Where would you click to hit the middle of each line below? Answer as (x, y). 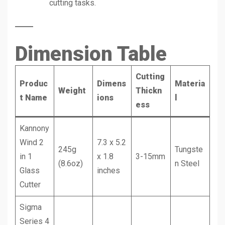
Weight (72, 90)
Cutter (30, 184)
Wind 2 (32, 142)
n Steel (187, 163)
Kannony (34, 128)
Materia (190, 83)
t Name (33, 97)
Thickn (149, 90)
